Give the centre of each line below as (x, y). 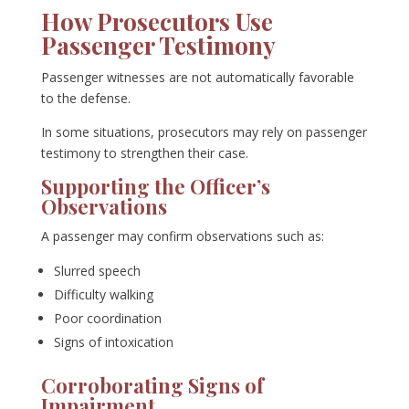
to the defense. (85, 99)
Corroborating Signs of (152, 386)
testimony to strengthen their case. (144, 153)
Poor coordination (107, 319)
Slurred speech (97, 271)
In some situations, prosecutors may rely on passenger (204, 132)
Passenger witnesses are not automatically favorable (197, 78)
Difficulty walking (103, 295)
